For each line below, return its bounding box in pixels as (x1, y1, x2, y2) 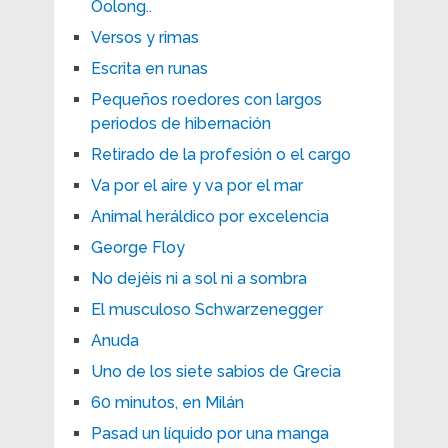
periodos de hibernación (90, 113, 271, 133)
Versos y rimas (90, 27, 199, 47)
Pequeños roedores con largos (90, 89, 322, 109)
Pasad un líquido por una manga (90, 423, 329, 443)
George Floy (90, 237, 185, 257)
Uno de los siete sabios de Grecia (90, 361, 341, 381)
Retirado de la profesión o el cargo (90, 144, 351, 164)
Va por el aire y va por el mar (90, 175, 303, 195)
